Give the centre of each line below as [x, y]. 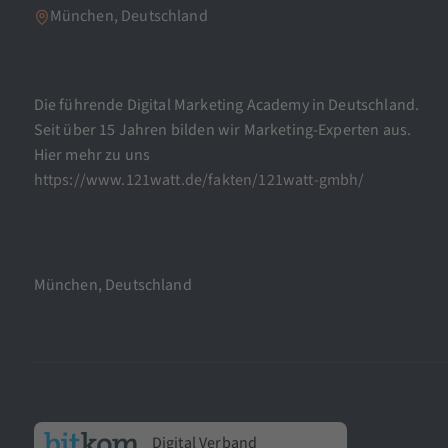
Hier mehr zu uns [92, 155]
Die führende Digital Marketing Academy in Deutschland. [226, 105]
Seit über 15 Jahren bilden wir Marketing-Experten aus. [222, 130]
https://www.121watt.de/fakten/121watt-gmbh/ [199, 180]
